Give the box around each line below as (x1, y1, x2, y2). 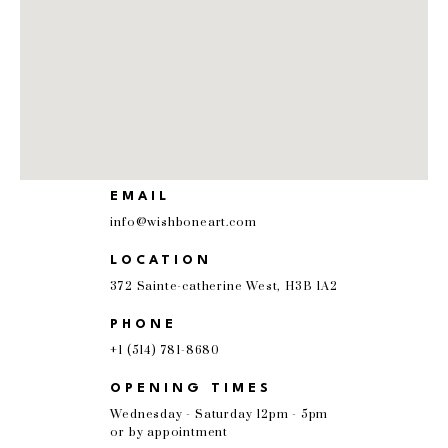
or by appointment (110, 425, 229, 440)
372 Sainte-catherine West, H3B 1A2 (110, 279, 338, 294)
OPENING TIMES (110, 382, 273, 395)
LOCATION (110, 254, 213, 267)
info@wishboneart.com (110, 215, 257, 230)
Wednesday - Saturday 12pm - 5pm (110, 407, 329, 422)
